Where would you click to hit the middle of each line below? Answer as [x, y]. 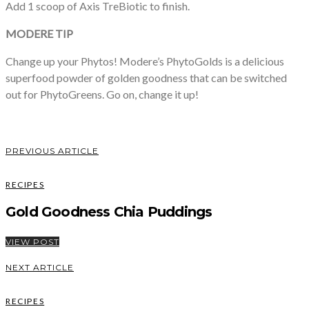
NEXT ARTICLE [40, 267]
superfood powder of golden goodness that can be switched [146, 77]
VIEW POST [32, 241]
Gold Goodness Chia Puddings [109, 211]
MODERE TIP [39, 33]
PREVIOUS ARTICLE [52, 150]
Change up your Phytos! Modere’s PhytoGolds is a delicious [145, 61]
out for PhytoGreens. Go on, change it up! [102, 94]
